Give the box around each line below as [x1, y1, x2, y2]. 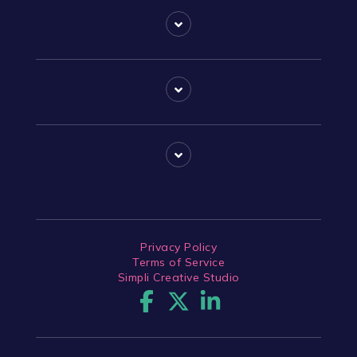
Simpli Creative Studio [117, 269, 240, 284]
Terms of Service [132, 254, 225, 269]
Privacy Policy [140, 239, 217, 254]
